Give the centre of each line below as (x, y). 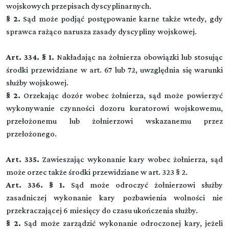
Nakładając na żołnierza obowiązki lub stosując (140, 57)
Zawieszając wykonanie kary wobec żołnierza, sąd (131, 159)
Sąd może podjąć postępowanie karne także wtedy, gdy (122, 19)
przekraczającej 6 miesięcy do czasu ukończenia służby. (102, 210)
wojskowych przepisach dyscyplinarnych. (79, 6)
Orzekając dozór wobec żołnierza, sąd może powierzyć (123, 95)
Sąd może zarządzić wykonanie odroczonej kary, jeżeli (123, 223)
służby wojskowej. (37, 83)
